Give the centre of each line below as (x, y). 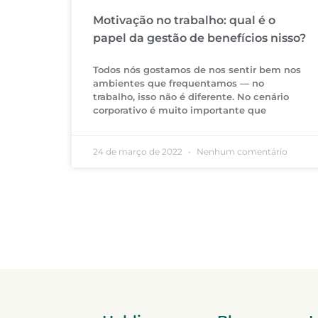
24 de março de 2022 (138, 151)
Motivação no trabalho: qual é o (184, 20)
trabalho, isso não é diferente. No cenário (191, 96)
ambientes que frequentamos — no (178, 83)
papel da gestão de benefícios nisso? (199, 38)
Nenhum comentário (241, 151)
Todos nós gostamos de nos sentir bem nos (197, 69)
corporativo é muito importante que (179, 110)
